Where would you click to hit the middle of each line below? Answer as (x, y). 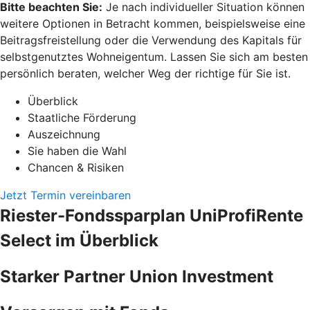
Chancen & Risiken (76, 167)
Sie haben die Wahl (77, 151)
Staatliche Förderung (82, 117)
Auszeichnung (64, 134)
